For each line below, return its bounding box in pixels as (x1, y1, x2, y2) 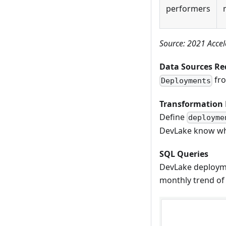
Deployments (161, 76, 211, 85)
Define (159, 111, 187, 123)
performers (166, 3, 210, 15)
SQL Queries (159, 148, 208, 159)
